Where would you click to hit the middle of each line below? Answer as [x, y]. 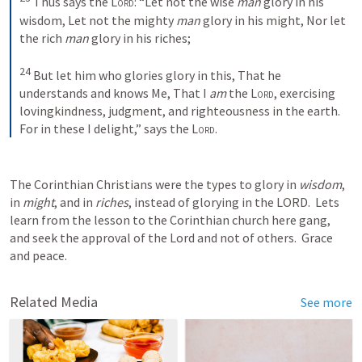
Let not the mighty [122, 20]
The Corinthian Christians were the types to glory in [154, 184]
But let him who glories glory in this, [134, 75]
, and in [75, 202]
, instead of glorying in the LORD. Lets [234, 202]
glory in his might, [252, 20]
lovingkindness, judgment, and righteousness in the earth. [180, 110]
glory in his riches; [140, 38]
